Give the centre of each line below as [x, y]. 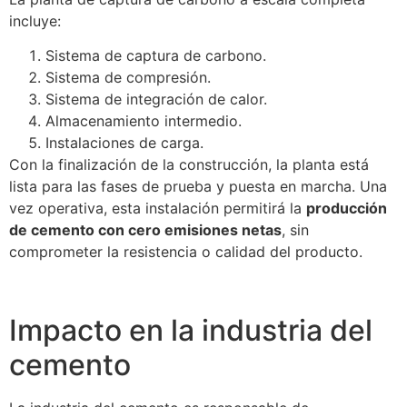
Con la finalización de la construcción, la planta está [189, 165]
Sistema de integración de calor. [156, 99]
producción [347, 208]
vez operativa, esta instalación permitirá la [158, 208]
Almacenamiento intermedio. [144, 121]
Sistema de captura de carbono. [156, 56]
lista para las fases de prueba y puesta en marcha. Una [198, 187]
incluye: [35, 20]
